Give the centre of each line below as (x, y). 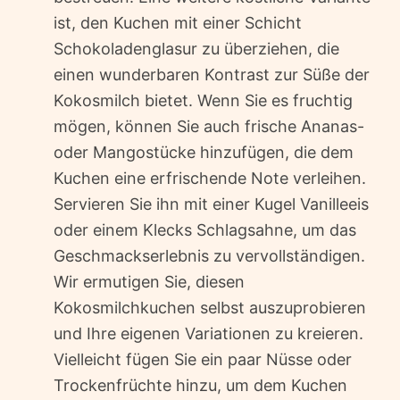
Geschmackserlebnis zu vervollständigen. (209, 255)
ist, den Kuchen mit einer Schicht (178, 22)
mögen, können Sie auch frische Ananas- (209, 126)
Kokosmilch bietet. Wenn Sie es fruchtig (203, 100)
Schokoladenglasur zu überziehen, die (196, 48)
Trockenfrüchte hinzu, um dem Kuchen (200, 385)
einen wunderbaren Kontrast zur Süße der (212, 74)
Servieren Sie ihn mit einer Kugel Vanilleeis (211, 204)
